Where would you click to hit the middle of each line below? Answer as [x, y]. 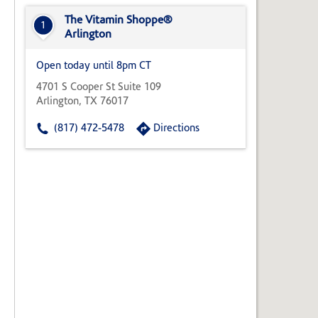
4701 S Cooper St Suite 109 [99, 88]
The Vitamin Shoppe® [119, 21]
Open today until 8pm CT [94, 67]
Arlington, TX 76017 [82, 102]
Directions [176, 129]
